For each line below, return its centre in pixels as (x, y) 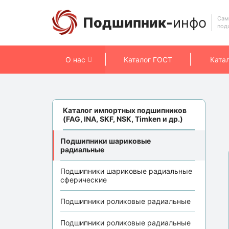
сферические (84, 179)
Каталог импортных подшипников (125, 110)
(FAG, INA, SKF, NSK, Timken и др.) (123, 119)
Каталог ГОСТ (148, 59)
